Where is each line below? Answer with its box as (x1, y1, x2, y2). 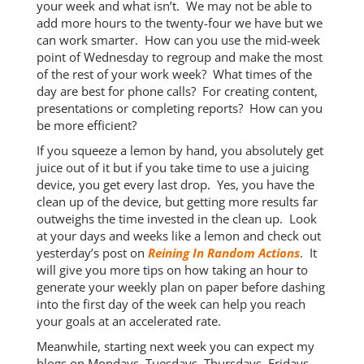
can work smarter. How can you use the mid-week (36, 32, 320, 48)
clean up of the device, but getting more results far (36, 193, 318, 210)
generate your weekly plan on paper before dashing (36, 279, 325, 295)
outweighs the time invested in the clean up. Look (36, 210, 317, 227)
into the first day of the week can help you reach (36, 296, 305, 312)
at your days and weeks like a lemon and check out (36, 227, 321, 244)
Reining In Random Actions (147, 245, 300, 261)
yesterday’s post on (36, 245, 148, 261)
